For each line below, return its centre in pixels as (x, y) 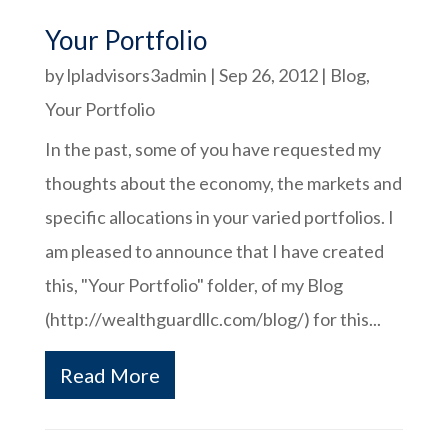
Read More (109, 375)
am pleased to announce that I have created (214, 251)
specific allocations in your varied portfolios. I (219, 217)
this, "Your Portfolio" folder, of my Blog (193, 285)
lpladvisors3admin (136, 75)
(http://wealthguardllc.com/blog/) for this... (212, 319)
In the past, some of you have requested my (212, 149)
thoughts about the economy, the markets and (223, 183)
